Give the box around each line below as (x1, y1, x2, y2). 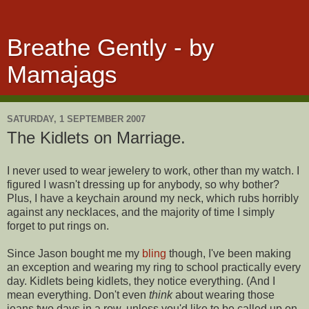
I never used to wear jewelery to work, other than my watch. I (7, 164, 299, 177)
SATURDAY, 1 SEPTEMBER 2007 (7, 113, 146, 124)
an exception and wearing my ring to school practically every (7, 261, 301, 273)
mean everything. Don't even (7, 288, 149, 301)
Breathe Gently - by (7, 34, 215, 61)
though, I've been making (166, 247, 291, 259)
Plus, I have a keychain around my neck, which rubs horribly (7, 192, 299, 204)
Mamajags (7, 61, 117, 88)
